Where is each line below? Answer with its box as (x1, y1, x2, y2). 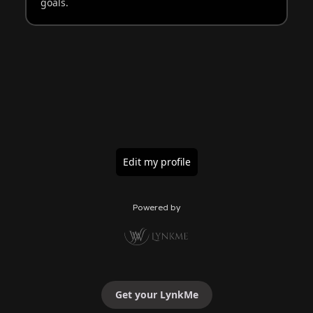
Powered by (133, 201, 180, 212)
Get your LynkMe (115, 287, 198, 301)
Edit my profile (122, 154, 191, 168)
